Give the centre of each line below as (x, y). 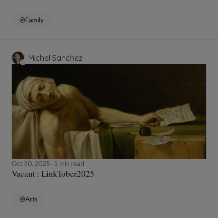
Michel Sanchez (55, 58)
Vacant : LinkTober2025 (53, 174)
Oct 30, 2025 (32, 164)
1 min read (68, 164)
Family (35, 20)
